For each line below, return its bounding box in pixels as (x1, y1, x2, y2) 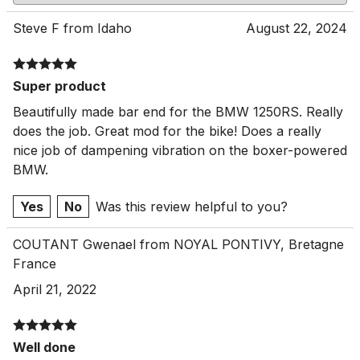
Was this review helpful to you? (96, 198, 288, 215)
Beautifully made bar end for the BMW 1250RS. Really (13, 103, 343, 120)
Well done (13, 338, 76, 355)
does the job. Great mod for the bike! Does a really (13, 122, 321, 139)
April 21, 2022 (13, 280, 96, 297)
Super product (13, 77, 106, 94)
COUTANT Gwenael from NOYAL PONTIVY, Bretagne (13, 235, 344, 252)
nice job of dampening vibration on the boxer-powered (13, 141, 347, 158)
